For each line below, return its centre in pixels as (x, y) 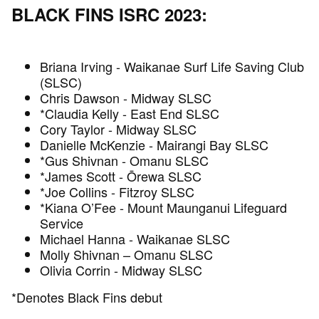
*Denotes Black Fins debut (87, 297)
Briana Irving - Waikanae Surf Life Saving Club (172, 67)
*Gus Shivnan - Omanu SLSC (124, 161)
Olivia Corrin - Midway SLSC (121, 270)
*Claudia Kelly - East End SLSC (130, 114)
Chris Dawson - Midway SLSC (126, 98)
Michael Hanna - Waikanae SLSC (135, 239)
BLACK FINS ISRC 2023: (109, 15)
